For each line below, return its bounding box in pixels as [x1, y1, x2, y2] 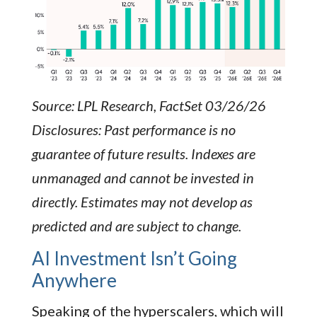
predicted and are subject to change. [31, 217, 241, 234]
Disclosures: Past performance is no [31, 120, 236, 138]
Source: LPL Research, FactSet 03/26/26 [31, 96, 266, 114]
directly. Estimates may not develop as [31, 192, 253, 210]
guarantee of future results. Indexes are [31, 144, 255, 162]
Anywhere [31, 268, 117, 292]
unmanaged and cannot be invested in [31, 168, 254, 186]
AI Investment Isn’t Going [31, 246, 237, 270]
